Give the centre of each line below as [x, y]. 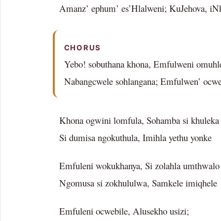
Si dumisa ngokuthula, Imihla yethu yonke [135, 137]
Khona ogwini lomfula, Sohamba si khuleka [139, 120]
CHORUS [83, 48]
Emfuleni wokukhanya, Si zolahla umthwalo [139, 165]
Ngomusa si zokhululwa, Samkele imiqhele [138, 183]
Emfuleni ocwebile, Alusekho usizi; [124, 211]
